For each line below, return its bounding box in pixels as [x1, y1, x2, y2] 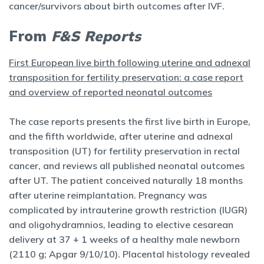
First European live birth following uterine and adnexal [9, 57, 250, 68]
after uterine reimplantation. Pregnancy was [9, 189, 207, 201]
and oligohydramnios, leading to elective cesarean [9, 219, 233, 230]
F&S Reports [51, 27, 141, 45]
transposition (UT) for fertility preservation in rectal [9, 145, 240, 157]
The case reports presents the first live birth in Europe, [9, 115, 250, 127]
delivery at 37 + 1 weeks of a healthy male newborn [9, 233, 240, 245]
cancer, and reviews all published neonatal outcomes [9, 160, 245, 171]
